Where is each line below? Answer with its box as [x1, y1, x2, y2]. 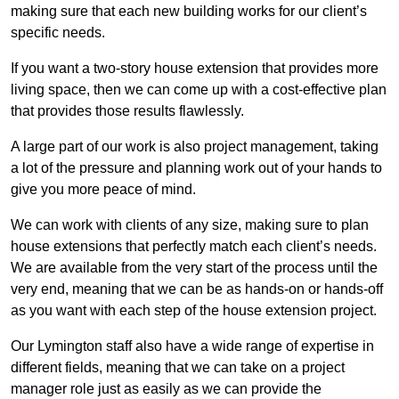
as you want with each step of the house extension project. [11, 303, 377, 319]
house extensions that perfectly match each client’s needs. [11, 239, 377, 255]
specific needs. [11, 25, 105, 41]
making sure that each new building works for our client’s [11, 4, 367, 20]
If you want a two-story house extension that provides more [11, 61, 379, 77]
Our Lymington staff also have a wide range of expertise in [11, 338, 374, 354]
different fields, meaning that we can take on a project [11, 360, 345, 376]
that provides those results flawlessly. [11, 103, 244, 119]
